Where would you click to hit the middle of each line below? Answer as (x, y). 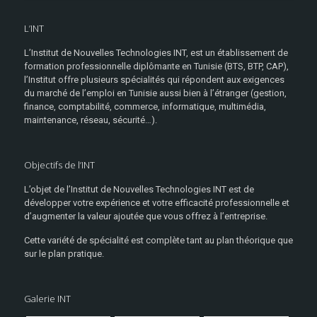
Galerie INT (47, 299)
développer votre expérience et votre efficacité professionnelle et (156, 203)
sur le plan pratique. (64, 254)
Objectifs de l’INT (59, 165)
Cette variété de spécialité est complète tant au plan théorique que (158, 240)
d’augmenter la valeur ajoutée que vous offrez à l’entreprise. (145, 216)
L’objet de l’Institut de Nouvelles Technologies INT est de (139, 189)
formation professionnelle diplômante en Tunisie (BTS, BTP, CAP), (156, 66)
